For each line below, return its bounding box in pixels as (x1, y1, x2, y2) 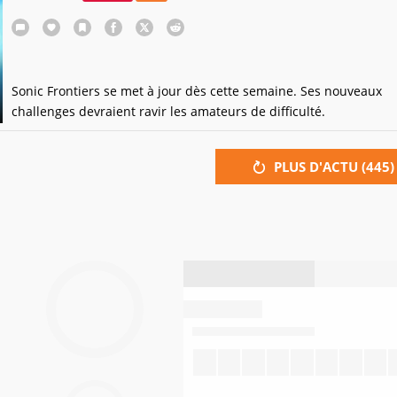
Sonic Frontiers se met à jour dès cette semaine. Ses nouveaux (11, 82, 382, 99)
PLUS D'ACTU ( (274, 158, 366, 175)
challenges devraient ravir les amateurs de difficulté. (11, 103, 325, 120)
